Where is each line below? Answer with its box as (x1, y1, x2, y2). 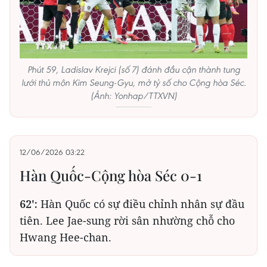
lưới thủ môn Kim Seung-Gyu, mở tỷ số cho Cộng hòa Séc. (21, 76, 246, 88)
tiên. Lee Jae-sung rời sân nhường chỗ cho (20, 213, 235, 228)
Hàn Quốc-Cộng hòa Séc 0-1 (20, 165, 202, 185)
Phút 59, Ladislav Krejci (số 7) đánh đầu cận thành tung (27, 63, 240, 75)
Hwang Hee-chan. (20, 229, 111, 244)
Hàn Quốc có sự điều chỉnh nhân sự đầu (38, 196, 244, 211)
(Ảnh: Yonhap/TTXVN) (90, 89, 177, 101)
